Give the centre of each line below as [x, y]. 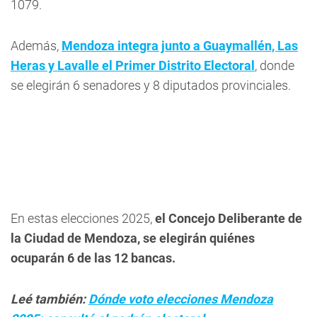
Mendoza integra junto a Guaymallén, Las [180, 46]
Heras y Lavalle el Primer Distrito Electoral [133, 65]
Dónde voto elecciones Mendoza [181, 299]
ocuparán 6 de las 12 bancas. [93, 258]
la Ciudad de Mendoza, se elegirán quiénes [133, 238]
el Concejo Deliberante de [227, 218]
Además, [36, 46]
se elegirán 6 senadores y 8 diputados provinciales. [151, 85]
